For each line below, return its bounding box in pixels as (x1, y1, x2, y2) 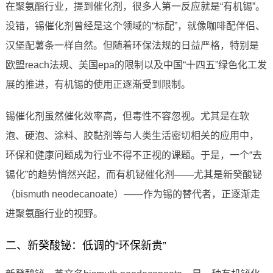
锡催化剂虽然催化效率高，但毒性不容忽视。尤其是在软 (5, 111, 249, 122)
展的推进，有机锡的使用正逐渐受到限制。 (5, 79, 191, 90)
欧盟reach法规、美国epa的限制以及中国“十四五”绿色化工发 (5, 60, 267, 71)
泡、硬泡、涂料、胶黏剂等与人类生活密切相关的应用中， (5, 130, 259, 141)
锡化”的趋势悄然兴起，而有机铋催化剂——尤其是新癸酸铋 (5, 169, 262, 180)
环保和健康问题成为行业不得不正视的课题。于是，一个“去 (5, 150, 262, 161)
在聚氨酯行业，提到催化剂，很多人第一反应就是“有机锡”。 (5, 1, 265, 12)
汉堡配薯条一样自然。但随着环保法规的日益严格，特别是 (5, 40, 259, 51)
